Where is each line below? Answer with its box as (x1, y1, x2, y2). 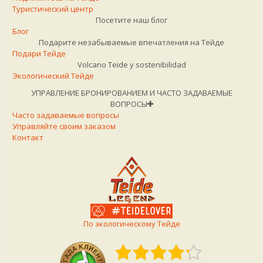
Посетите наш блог (96, 14, 167, 25)
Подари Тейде (12, 48, 66, 59)
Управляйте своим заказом (12, 120, 116, 131)
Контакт (12, 131, 43, 143)
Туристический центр (12, 3, 93, 14)
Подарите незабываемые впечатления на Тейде (39, 36, 224, 48)
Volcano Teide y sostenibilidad (77, 59, 186, 70)
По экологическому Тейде (83, 218, 180, 230)
